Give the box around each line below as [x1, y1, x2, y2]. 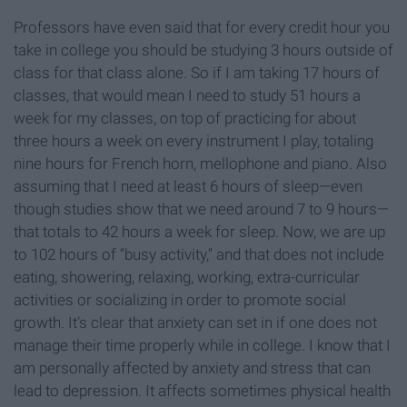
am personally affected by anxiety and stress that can [14, 359, 371, 378]
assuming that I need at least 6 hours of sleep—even [14, 177, 362, 196]
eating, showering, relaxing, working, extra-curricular [14, 268, 360, 287]
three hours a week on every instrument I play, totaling [14, 132, 373, 151]
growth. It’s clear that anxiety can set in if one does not [14, 313, 377, 333]
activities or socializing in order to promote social [14, 291, 346, 310]
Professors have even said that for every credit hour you [14, 18, 390, 37]
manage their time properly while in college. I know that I [14, 336, 391, 355]
